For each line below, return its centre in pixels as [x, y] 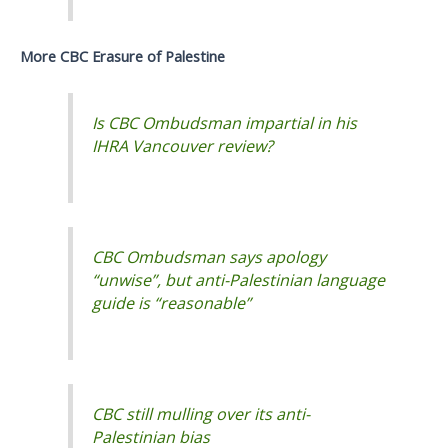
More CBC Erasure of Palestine [122, 56]
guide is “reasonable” [172, 303]
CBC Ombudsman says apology [209, 257]
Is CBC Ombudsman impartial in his [225, 122]
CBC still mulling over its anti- [201, 414]
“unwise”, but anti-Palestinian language [239, 280]
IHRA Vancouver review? [183, 145]
